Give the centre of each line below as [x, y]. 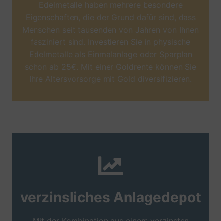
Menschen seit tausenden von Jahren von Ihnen [110, 30]
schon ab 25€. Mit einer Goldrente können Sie [110, 67]
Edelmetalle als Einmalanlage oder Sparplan [110, 54]
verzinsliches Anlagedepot [110, 197]
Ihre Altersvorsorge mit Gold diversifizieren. [110, 79]
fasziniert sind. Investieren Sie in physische [110, 42]
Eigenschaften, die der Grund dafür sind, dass [110, 17]
